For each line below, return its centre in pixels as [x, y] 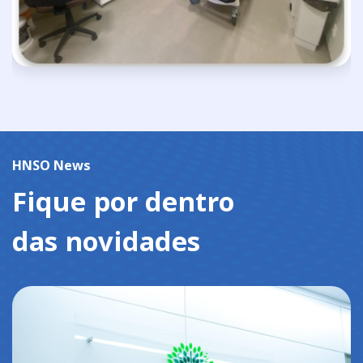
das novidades [107, 241]
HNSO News [52, 165]
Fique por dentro [124, 202]
